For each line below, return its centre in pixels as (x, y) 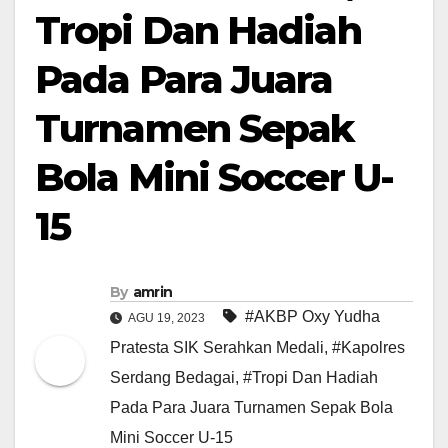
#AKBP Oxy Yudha (312, 317)
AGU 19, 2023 (165, 318)
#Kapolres (368, 348)
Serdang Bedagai (172, 378)
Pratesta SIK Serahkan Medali (217, 348)
